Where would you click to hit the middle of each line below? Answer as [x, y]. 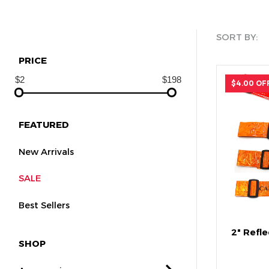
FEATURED [44, 124]
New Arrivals [47, 151]
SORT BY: [237, 36]
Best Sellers [44, 204]
